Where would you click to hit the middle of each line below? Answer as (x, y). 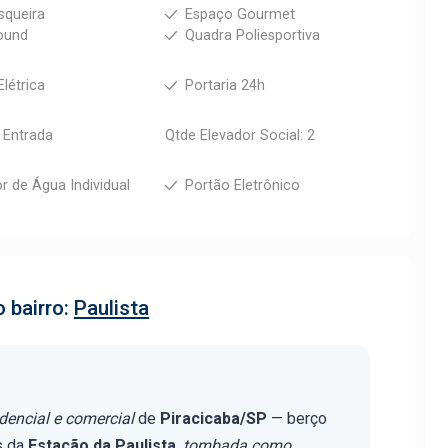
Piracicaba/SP (213, 418)
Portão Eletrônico (242, 185)
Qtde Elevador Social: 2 (239, 135)
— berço (297, 418)
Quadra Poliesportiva (252, 35)
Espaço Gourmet (239, 14)
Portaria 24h (224, 85)
